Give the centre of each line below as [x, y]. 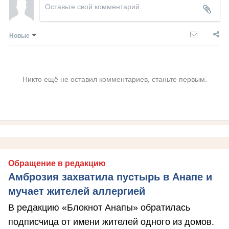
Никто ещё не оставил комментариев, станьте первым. [114, 79]
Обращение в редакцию [57, 164]
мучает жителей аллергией [77, 191]
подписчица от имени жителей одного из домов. [111, 222]
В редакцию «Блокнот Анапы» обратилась [99, 208]
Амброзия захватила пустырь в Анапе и [110, 177]
